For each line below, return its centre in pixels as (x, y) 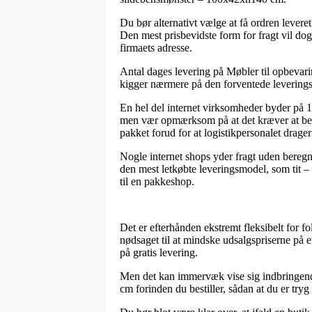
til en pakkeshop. (157, 181)
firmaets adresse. (156, 47)
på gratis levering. (159, 252)
